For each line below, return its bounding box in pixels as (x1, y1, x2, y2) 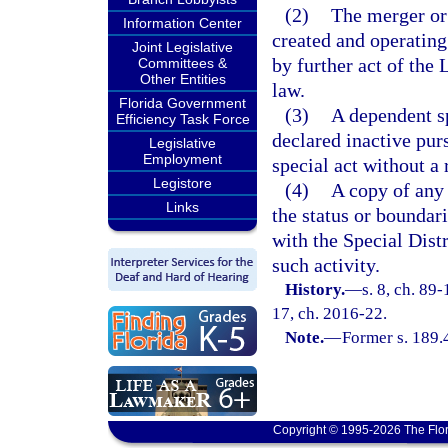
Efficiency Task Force (115, 111, 250, 127)
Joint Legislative (132, 39, 233, 55)
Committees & (138, 55, 227, 71)
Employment (143, 151, 222, 167)
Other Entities (139, 71, 226, 87)
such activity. (272, 254, 380, 276)
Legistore (153, 175, 212, 191)
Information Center (123, 15, 242, 31)
